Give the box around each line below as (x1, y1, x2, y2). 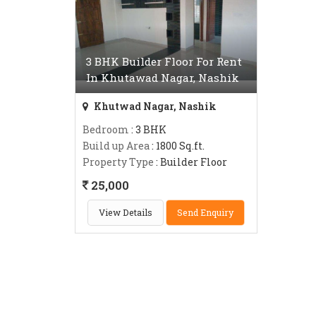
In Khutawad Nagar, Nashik (86, 71, 239, 85)
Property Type (83, 155, 154, 169)
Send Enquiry (177, 207, 234, 218)
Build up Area (83, 139, 150, 152)
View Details (99, 207, 153, 218)
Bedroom (83, 123, 129, 136)
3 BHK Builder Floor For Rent (86, 54, 242, 68)
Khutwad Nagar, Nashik (92, 99, 217, 113)
